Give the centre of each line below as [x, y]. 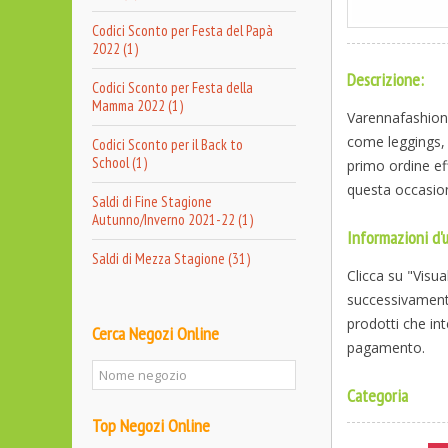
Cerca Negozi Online [155, 333]
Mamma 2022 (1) [137, 105]
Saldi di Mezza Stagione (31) [171, 258]
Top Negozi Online [151, 425]
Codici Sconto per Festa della [172, 87]
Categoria [377, 395]
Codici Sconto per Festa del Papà [182, 30]
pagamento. [386, 347]
